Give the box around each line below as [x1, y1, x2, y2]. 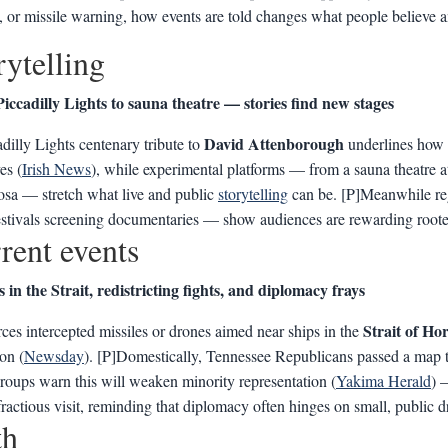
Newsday [24, 345, 84, 366]
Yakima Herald [336, 370, 431, 391]
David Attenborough [204, 132, 344, 155]
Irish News [22, 158, 91, 179]
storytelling [218, 183, 288, 204]
